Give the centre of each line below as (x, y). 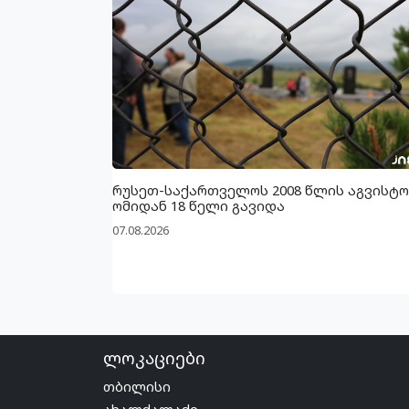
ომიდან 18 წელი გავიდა (199, 206)
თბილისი (137, 386)
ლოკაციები (155, 358)
